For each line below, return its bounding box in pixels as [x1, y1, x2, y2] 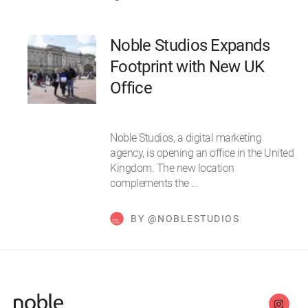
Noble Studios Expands [110, 36, 270, 56]
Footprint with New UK [110, 57, 265, 77]
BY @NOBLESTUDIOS [131, 213, 239, 225]
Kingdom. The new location [110, 162, 234, 175]
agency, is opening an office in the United [110, 146, 294, 160]
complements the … [110, 177, 198, 190]
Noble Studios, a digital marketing [110, 131, 261, 145]
